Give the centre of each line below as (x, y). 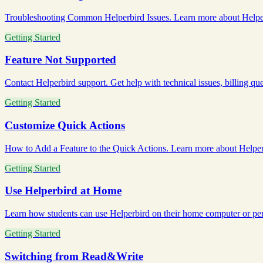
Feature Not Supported (60, 60)
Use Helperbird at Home (63, 191)
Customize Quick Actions (65, 125)
